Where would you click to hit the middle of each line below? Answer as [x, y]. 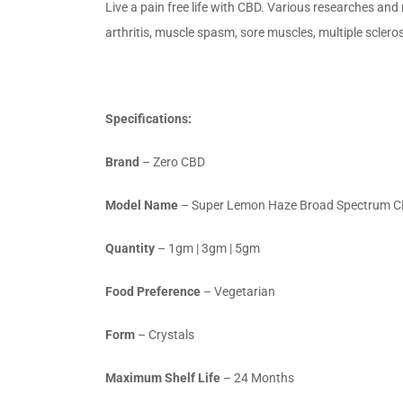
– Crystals [165, 334]
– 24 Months [257, 377]
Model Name [142, 205]
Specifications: [148, 118]
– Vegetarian [238, 291]
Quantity [130, 248]
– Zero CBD [172, 161]
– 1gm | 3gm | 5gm [207, 248]
